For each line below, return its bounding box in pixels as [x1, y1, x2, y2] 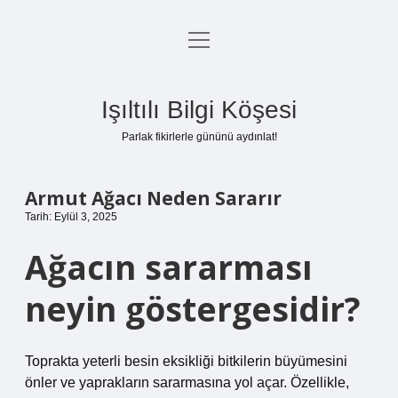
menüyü [187, 31, 238, 46]
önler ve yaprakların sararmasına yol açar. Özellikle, [25, 375, 349, 390]
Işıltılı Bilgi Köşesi [101, 96, 297, 123]
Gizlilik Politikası [147, 77, 251, 92]
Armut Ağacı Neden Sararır [25, 186, 282, 211]
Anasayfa [169, 35, 229, 50]
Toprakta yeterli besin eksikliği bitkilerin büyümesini [25, 354, 347, 369]
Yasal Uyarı [163, 120, 235, 135]
